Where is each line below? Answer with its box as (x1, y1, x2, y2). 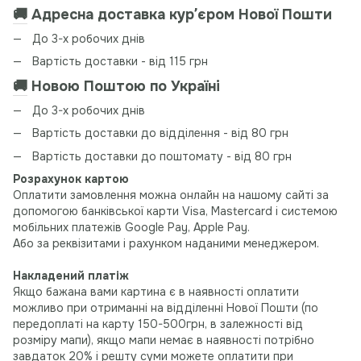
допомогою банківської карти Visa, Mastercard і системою (13, 203, 338, 218)
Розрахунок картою (13, 171, 129, 186)
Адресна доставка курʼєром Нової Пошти (27, 6, 332, 24)
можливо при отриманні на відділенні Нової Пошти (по (13, 300, 318, 315)
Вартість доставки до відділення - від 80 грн (32, 126, 288, 141)
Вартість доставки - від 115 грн (32, 54, 208, 69)
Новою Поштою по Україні (31, 77, 220, 96)
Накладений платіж (13, 268, 129, 283)
